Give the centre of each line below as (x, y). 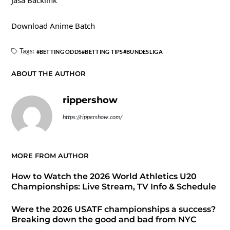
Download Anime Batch (53, 26)
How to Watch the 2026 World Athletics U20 (104, 177)
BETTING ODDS (61, 52)
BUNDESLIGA (145, 52)
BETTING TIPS (104, 52)
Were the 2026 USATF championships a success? (113, 209)
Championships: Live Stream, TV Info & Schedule (113, 187)
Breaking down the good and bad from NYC (104, 220)
